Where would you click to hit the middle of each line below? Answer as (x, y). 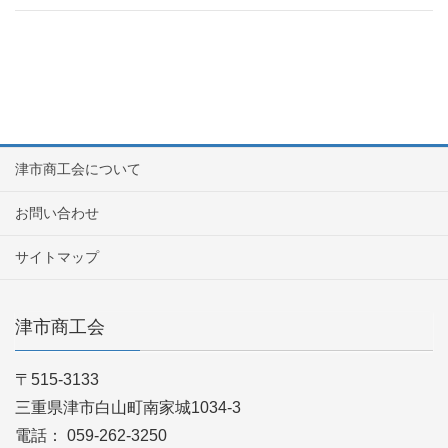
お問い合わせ (57, 212)
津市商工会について (78, 168)
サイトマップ (57, 256)
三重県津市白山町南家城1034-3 (128, 407)
